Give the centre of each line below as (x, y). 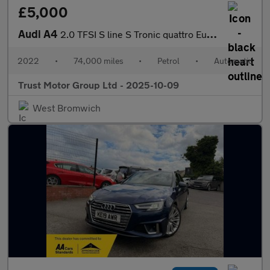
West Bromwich (67, 108)
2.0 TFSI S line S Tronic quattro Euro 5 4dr (133, 34)
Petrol (169, 61)
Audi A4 (39, 34)
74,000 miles (98, 61)
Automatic (233, 61)
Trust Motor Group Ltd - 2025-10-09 (99, 85)
